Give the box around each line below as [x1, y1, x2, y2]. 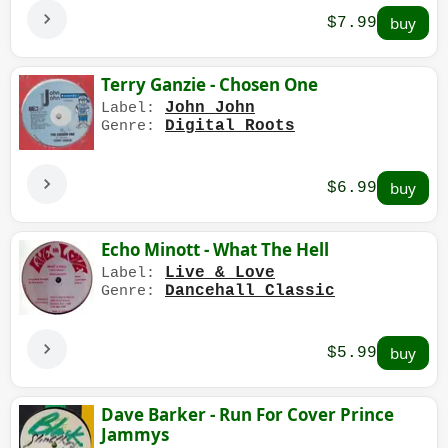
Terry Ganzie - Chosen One [101, 73, 318, 97]
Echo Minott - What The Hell [101, 238, 329, 262]
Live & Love [165, 264, 275, 283]
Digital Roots [165, 117, 295, 136]
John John [165, 99, 255, 118]
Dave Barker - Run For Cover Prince [101, 403, 394, 427]
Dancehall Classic [165, 282, 335, 301]
